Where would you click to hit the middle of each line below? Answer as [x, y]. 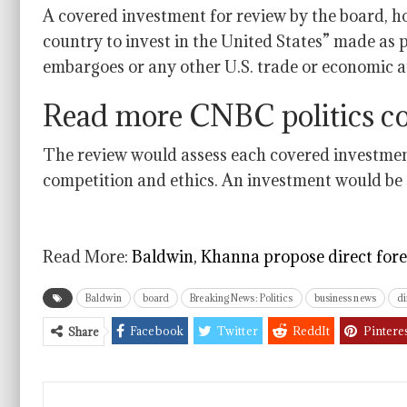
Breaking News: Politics [242, 298]
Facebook [157, 331]
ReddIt [311, 331]
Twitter [238, 331]
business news [345, 298]
